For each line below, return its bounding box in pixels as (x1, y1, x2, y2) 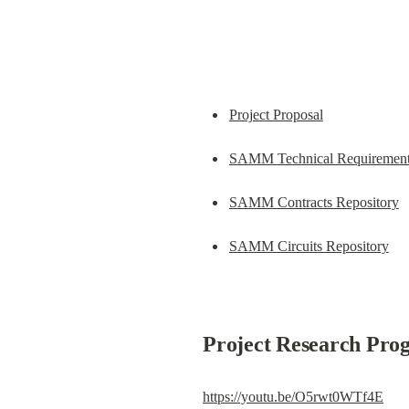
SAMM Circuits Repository (228, 237, 389, 254)
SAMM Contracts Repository (228, 194, 399, 210)
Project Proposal (228, 106, 323, 122)
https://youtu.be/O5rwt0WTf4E (203, 389, 383, 405)
